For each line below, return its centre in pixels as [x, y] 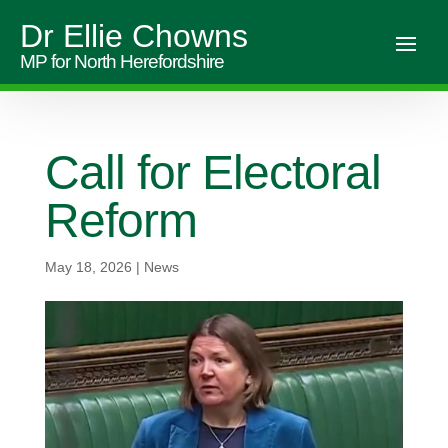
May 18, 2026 [88, 267]
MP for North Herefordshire [122, 61]
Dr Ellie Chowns [134, 36]
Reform [120, 220]
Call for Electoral [212, 172]
